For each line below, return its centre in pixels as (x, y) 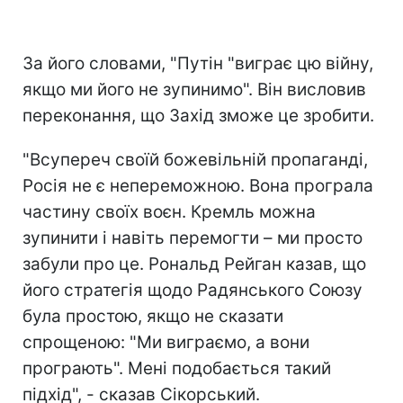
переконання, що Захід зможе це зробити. (198, 115)
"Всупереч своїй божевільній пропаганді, (195, 159)
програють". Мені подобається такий (177, 368)
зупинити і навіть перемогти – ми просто (193, 237)
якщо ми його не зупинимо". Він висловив (194, 89)
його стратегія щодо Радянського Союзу (193, 290)
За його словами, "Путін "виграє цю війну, (198, 63)
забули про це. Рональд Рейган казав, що (194, 264)
